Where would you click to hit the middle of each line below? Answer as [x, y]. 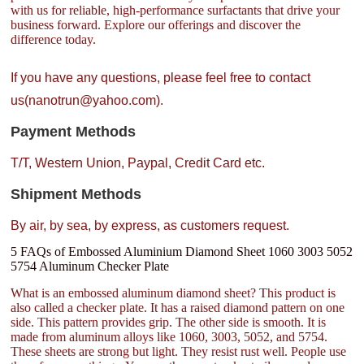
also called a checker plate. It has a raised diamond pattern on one [178, 308]
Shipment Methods [76, 194]
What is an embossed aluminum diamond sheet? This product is [173, 293]
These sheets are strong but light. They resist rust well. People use [179, 352]
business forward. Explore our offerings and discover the [156, 24]
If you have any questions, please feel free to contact [161, 77]
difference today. [54, 39]
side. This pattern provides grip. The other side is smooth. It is [169, 323]
